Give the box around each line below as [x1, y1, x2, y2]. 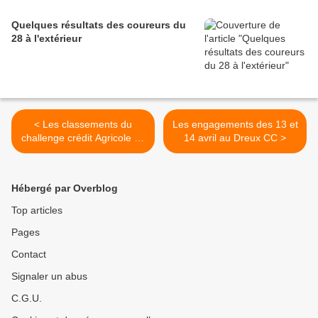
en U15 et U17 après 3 [32, 146, 134, 158]
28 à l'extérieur [11, 33, 82, 45]
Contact [11, 248, 46, 261]
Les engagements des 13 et [172, 119, 298, 131]
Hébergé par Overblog [11, 182, 118, 194]
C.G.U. [11, 292, 42, 305]
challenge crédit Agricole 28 [21, 132, 146, 144]
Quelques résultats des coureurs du [11, 19, 186, 31]
